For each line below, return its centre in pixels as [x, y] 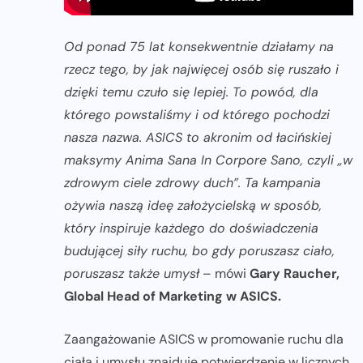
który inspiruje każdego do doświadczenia [191, 228]
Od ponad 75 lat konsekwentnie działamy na [199, 47]
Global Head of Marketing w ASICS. [173, 297]
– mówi [224, 274]
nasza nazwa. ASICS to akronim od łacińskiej [198, 138]
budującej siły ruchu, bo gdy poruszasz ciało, [199, 251]
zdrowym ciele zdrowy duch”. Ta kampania [192, 183]
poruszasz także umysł [132, 274]
